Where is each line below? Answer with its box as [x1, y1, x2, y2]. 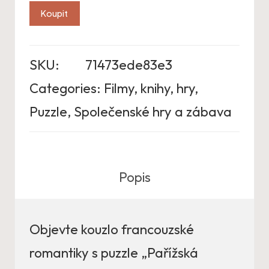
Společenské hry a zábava [74, 103, 232, 120]
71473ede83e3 [85, 56, 172, 73]
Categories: [29, 79, 101, 97]
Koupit [41, 8, 68, 19]
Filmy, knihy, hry [104, 79, 195, 97]
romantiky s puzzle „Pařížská [29, 244, 198, 261]
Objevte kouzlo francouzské [29, 220, 194, 238]
